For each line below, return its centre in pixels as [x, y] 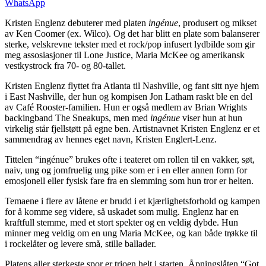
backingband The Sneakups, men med [77, 118]
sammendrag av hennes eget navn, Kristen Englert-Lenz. [111, 139]
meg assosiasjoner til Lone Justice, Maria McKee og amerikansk [125, 55]
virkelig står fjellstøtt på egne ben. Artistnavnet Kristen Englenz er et [132, 128]
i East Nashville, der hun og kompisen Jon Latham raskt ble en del [129, 96]
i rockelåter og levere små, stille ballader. [80, 243]
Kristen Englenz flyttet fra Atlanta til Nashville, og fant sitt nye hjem [132, 85]
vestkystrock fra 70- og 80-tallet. [65, 65]
